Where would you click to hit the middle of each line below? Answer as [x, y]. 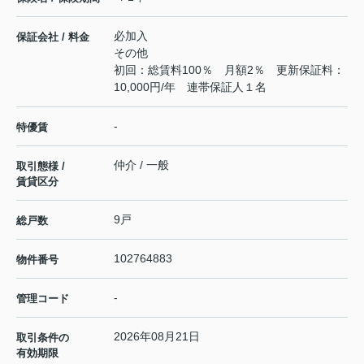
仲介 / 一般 [141, 165]
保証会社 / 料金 [53, 37]
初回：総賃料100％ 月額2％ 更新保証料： [229, 69]
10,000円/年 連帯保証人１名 [190, 87]
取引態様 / [41, 166]
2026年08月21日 [157, 336]
